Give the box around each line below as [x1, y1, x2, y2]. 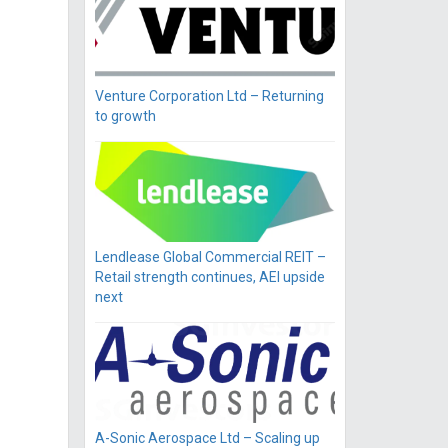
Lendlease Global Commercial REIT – [94, 249, 326, 266]
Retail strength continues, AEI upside [94, 269, 325, 286]
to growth [94, 108, 156, 125]
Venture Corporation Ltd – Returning [94, 88, 324, 105]
